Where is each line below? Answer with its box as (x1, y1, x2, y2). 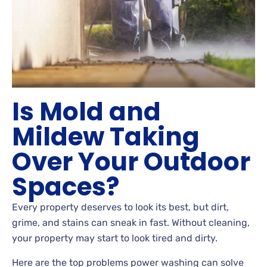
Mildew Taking (12, 119, 200, 154)
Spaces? (12, 169, 119, 204)
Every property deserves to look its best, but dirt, (12, 201, 229, 213)
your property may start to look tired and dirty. (12, 232, 218, 244)
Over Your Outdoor (12, 144, 250, 179)
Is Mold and (12, 94, 161, 129)
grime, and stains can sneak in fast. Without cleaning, (12, 216, 250, 228)
